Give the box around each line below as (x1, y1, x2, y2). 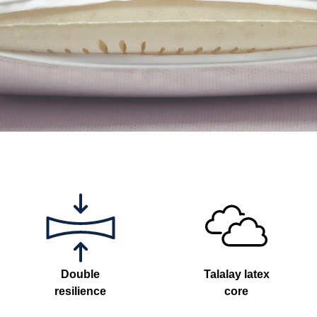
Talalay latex (203, 268, 270, 281)
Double (61, 268, 100, 281)
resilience (54, 285, 107, 298)
